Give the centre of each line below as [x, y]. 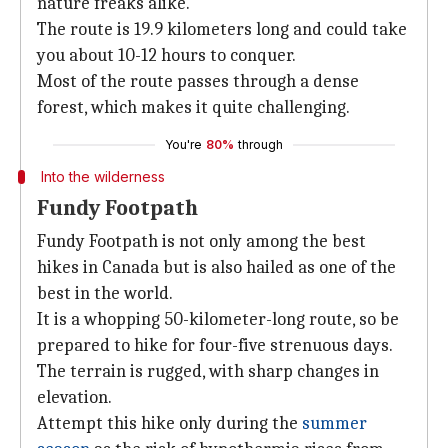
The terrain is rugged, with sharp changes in [208, 371]
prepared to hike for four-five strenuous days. [215, 345]
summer [334, 423]
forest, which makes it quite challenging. [193, 107]
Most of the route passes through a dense [198, 81]
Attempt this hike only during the [169, 423]
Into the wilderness [102, 176]
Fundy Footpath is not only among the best [201, 241]
